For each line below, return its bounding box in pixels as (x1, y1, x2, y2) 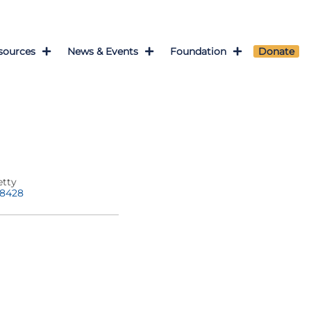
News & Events (67, 45, 138, 58)
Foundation (170, 45, 226, 58)
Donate (258, 45, 294, 58)
